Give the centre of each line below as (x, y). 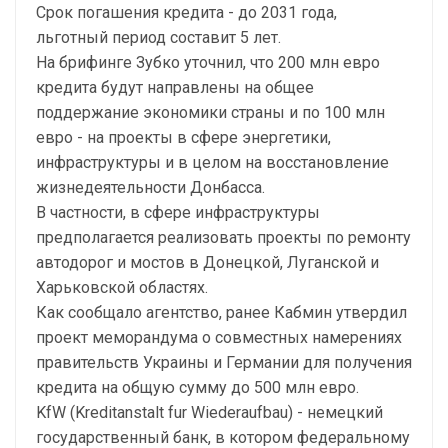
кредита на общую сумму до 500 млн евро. (197, 387)
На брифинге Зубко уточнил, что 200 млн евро (208, 62)
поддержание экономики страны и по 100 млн (210, 112)
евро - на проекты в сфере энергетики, (183, 137)
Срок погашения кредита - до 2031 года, (186, 12)
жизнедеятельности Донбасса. (150, 187)
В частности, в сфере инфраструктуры (178, 212)
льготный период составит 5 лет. (158, 37)
